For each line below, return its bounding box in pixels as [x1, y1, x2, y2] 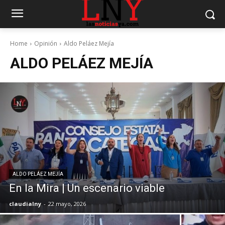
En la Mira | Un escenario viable [9, 182, 165, 194]
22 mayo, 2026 [48, 200, 86, 207]
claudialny [9, 200, 41, 207]
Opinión [34, 39, 57, 48]
